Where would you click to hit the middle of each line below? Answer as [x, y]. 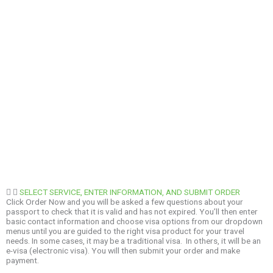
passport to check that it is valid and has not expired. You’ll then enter [132, 212]
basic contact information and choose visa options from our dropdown [134, 222]
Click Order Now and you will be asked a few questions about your [125, 202]
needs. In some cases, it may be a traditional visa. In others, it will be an [133, 241]
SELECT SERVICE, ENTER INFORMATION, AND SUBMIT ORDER [130, 192]
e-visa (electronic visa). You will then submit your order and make [123, 251]
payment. [23, 261]
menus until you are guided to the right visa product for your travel [125, 231]
